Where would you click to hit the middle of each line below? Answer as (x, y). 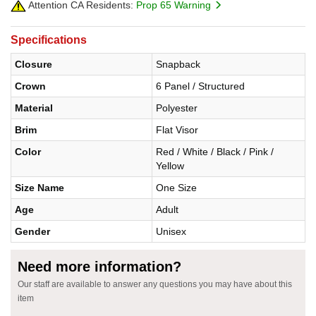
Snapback (178, 65)
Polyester (177, 108)
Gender (32, 232)
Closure (34, 65)
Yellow (170, 166)
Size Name (39, 188)
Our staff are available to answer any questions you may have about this (155, 285)
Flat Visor (177, 130)
